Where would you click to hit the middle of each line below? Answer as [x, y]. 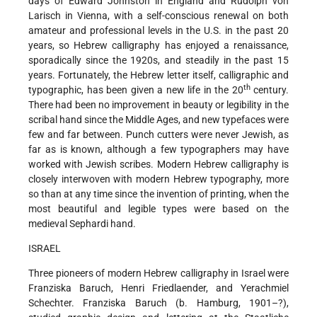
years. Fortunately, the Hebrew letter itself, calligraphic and [158, 75]
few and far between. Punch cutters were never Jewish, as [158, 135]
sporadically [57, 60]
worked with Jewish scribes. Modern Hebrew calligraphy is [158, 165]
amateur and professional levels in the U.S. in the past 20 [158, 31]
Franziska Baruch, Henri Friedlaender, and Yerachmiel [158, 288]
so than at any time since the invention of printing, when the [158, 194]
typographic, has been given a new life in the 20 [136, 90]
